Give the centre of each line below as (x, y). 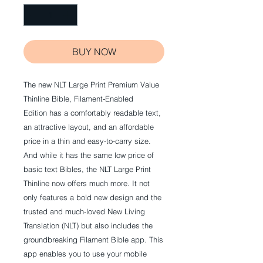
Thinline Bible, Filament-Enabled (78, 99)
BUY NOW (94, 52)
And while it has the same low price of (89, 155)
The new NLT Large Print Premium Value (91, 85)
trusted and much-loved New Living (84, 212)
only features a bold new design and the (92, 198)
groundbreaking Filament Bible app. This (93, 240)
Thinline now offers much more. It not (87, 183)
